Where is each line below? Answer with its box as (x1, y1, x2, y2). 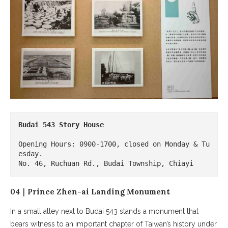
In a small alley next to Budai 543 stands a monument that (10, 207, 198, 215)
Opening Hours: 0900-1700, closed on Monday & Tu (18, 139, 210, 148)
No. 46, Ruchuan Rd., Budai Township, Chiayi (18, 159, 193, 167)
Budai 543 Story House (18, 120, 104, 129)
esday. (18, 149, 43, 158)
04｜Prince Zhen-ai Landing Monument (10, 186, 170, 196)
